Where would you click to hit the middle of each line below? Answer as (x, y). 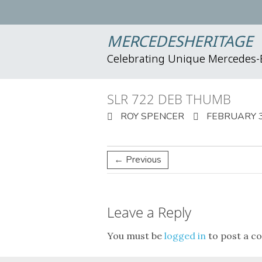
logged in (185, 236)
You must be (136, 236)
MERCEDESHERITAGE (180, 43)
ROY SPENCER (151, 116)
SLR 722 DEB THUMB (169, 99)
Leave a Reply (149, 212)
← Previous (138, 160)
